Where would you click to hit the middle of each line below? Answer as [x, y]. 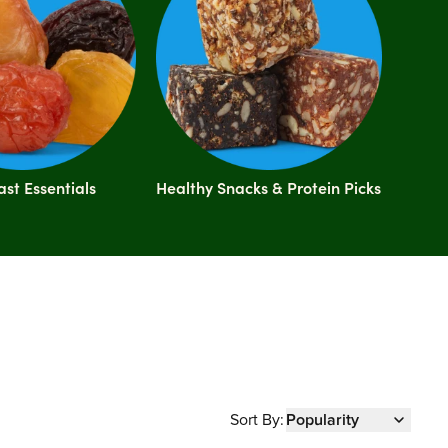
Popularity [323, 420]
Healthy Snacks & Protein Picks [269, 188]
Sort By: [257, 420]
